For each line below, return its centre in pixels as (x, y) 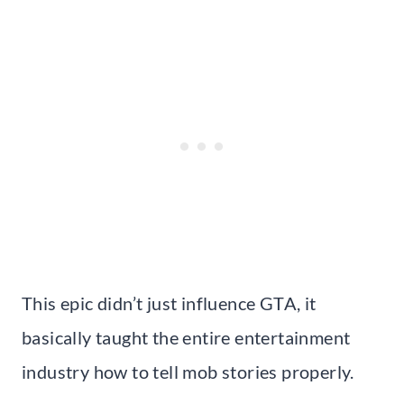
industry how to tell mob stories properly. (188, 371)
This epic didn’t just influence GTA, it (169, 303)
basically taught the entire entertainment (186, 337)
